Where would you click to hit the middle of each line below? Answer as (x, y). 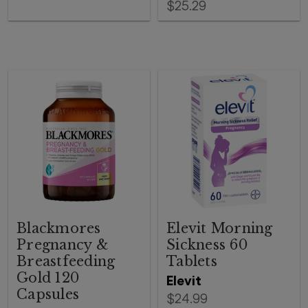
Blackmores (59, 228)
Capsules (48, 294)
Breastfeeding (66, 261)
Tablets (192, 261)
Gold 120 (48, 278)
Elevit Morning (220, 228)
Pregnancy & (62, 245)
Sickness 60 (207, 245)
